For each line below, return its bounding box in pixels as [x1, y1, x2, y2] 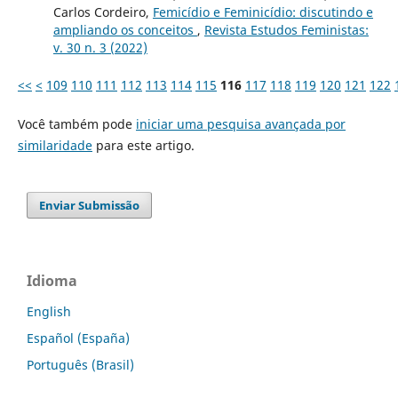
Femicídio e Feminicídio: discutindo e [152, 4, 373, 21]
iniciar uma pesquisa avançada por [135, 115, 346, 133]
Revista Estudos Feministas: [203, 21, 369, 39]
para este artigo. [92, 137, 195, 155]
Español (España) [27, 330, 130, 347]
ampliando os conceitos [52, 21, 197, 39]
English [27, 303, 71, 321]
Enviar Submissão [39, 197, 140, 214]
